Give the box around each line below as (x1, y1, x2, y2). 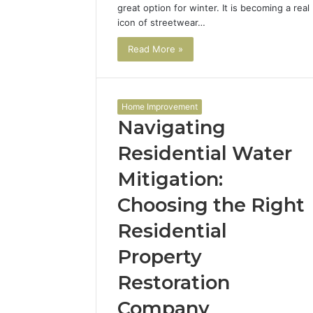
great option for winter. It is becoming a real (117, 1, 310, 13)
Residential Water (117, 141, 292, 165)
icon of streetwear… (117, 16, 205, 28)
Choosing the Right (117, 193, 305, 217)
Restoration (117, 270, 230, 294)
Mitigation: (117, 167, 223, 191)
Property (117, 245, 202, 268)
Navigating (117, 115, 226, 139)
